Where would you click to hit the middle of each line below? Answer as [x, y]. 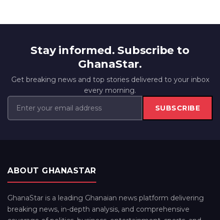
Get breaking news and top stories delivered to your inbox [110, 80]
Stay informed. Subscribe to [110, 50]
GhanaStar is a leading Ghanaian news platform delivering [106, 198]
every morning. [110, 90]
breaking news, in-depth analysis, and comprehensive [98, 209]
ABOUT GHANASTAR [52, 171]
